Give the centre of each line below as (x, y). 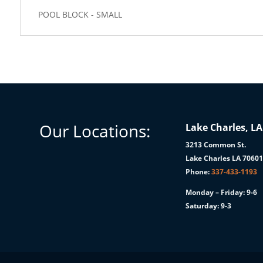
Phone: (199, 171)
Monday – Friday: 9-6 (222, 192)
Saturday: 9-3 (209, 205)
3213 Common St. (216, 144)
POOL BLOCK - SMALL (80, 15)
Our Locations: (95, 131)
